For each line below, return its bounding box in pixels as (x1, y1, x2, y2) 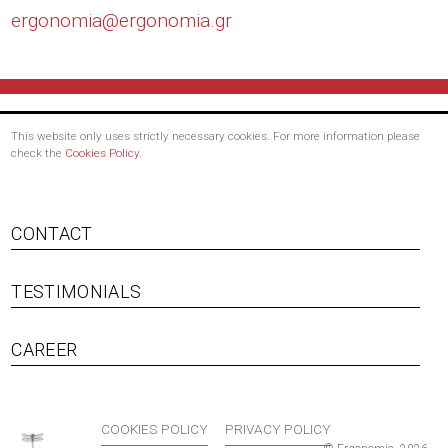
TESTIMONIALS (11, 281, 142, 303)
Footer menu (107, 327, 318, 373)
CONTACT (11, 223, 93, 245)
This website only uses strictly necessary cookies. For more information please (11, 128, 421, 143)
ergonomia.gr (119, 9, 233, 33)
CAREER (11, 338, 78, 360)
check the (11, 145, 66, 160)
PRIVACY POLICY (224, 421, 331, 438)
